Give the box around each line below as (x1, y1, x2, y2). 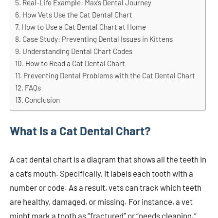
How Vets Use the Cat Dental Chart (22, 10, 133, 19)
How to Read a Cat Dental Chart (25, 59, 126, 68)
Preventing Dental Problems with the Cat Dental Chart (23, 71, 196, 80)
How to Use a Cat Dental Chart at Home (21, 22, 146, 32)
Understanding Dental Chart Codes (22, 47, 133, 56)
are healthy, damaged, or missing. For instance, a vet (10, 197, 193, 207)
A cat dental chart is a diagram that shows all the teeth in (10, 154, 206, 164)
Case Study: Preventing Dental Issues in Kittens (22, 35, 173, 44)
